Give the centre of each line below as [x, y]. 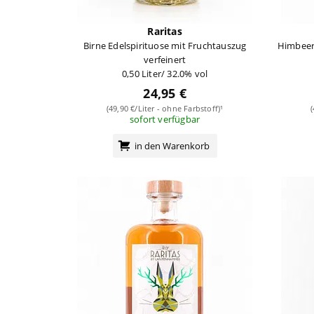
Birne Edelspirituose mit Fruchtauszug [165, 45]
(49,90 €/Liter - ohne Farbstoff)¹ [165, 108]
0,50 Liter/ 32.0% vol [165, 73]
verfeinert [165, 59]
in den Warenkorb [172, 145]
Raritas [165, 31]
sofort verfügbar [165, 119]
